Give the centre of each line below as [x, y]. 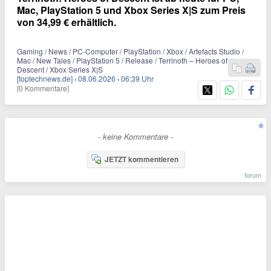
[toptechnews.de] [45, 78]
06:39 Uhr [137, 78]
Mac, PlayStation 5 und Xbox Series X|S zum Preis [131, 10]
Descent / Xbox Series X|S [60, 69]
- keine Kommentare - [135, 136]
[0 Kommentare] [43, 88]
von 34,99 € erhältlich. [67, 22]
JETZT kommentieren [141, 159]
